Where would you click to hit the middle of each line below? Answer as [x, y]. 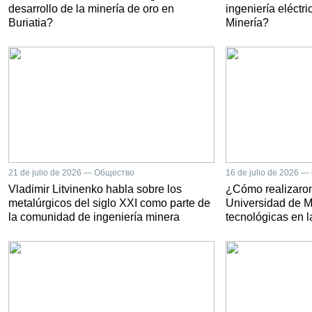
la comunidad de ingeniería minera [94, 217]
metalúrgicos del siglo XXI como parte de [109, 203]
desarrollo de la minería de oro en [91, 9]
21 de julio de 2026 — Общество [71, 172]
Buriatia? [31, 23]
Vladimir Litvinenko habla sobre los [95, 189]
